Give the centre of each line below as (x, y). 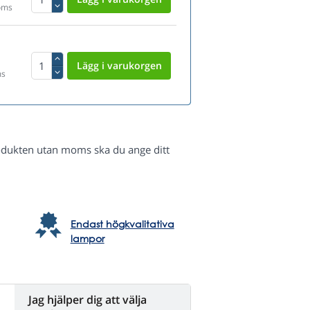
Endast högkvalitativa (122, 224)
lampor (87, 239)
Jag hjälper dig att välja (88, 300)
